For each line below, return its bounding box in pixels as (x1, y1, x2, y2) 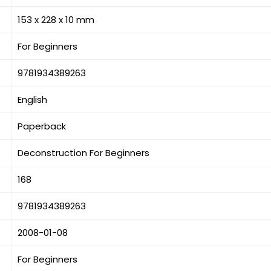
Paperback (18, 120, 67, 132)
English (18, 93, 48, 106)
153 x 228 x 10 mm (18, 13, 95, 26)
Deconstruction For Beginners (18, 146, 150, 159)
